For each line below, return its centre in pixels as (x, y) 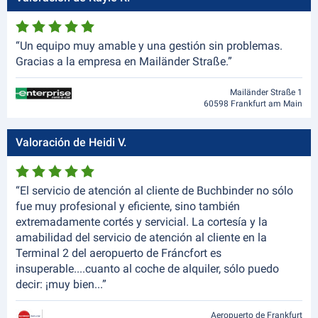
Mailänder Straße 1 (266, 92)
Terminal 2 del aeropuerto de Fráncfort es (119, 253)
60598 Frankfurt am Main (253, 104)
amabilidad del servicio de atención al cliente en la (141, 237)
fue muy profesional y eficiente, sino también (128, 206)
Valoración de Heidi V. (71, 142)
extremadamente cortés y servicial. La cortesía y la (142, 222)
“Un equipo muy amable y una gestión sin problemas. (149, 46)
